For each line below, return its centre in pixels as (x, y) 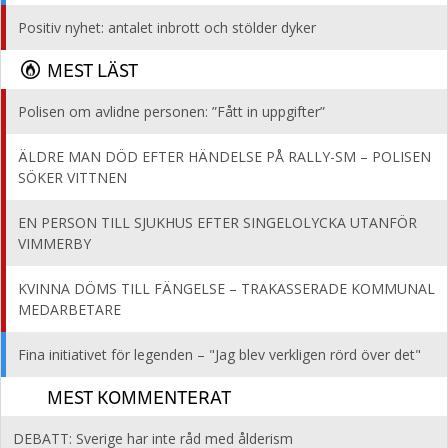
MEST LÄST (92, 69)
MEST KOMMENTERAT (139, 396)
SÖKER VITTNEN (72, 177)
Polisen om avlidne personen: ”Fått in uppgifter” (171, 111)
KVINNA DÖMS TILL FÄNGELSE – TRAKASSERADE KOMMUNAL (226, 288)
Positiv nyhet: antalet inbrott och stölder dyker (167, 27)
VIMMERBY (54, 243)
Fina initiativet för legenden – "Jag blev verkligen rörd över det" (219, 354)
